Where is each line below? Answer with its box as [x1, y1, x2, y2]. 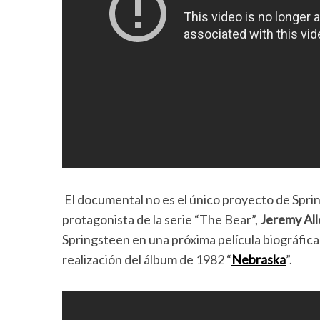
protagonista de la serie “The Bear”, [62, 211, 258, 228]
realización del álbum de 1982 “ [62, 251, 231, 268]
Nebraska [231, 251, 286, 268]
